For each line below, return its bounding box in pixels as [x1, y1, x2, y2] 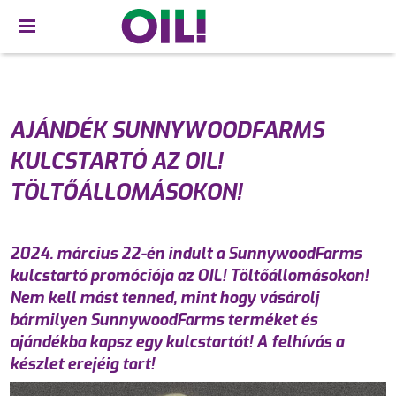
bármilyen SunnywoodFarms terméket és [10, 309, 318, 331]
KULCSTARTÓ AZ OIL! [10, 147, 224, 176]
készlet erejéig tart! [10, 354, 156, 375]
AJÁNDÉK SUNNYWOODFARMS [10, 116, 324, 145]
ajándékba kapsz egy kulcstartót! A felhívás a [10, 331, 345, 353]
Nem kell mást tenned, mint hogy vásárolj [10, 287, 320, 308]
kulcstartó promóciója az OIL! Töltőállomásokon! [10, 265, 369, 286]
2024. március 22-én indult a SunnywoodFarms [10, 243, 362, 264]
